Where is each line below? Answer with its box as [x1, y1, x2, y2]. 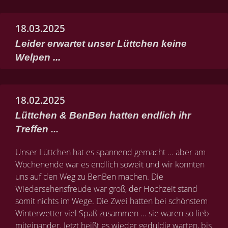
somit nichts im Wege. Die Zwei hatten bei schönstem [15, 195, 208, 207]
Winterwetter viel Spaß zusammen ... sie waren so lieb [15, 208, 209, 219]
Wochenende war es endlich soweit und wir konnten [15, 159, 205, 170]
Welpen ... [15, 52, 61, 63]
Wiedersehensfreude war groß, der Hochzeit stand [15, 183, 197, 194]
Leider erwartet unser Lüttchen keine [15, 38, 187, 49]
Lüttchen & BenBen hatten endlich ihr [15, 110, 191, 121]
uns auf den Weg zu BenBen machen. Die [15, 171, 163, 182]
